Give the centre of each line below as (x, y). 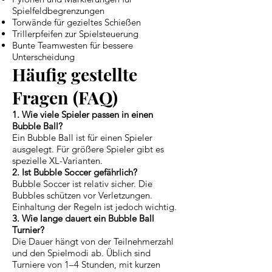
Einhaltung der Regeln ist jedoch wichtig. (94, 206)
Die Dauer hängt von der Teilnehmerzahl (93, 241)
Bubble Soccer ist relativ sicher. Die (82, 183)
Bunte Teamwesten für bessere (73, 45)
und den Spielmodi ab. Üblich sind (81, 253)
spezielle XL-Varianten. (57, 160)
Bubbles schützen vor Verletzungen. (82, 195)
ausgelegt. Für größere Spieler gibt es (88, 149)
